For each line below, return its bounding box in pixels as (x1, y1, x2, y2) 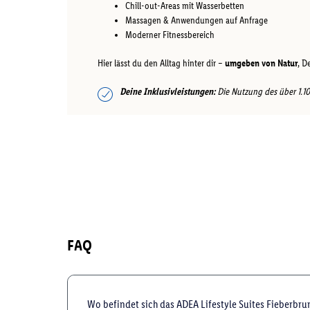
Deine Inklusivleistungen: (120, 85, 215, 98)
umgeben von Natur (225, 57, 298, 69)
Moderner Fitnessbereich (125, 28, 215, 41)
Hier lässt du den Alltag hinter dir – (98, 57, 225, 69)
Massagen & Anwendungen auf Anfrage (125, 14, 268, 26)
